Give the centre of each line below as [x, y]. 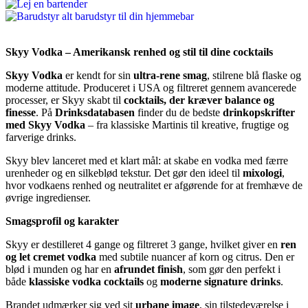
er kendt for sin [98, 75]
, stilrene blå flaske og [254, 75]
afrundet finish [148, 269]
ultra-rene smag [170, 75]
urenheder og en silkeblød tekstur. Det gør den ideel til [124, 173]
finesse [21, 112]
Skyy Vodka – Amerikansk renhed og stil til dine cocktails [139, 52]
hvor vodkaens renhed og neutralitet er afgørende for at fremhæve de [154, 185]
